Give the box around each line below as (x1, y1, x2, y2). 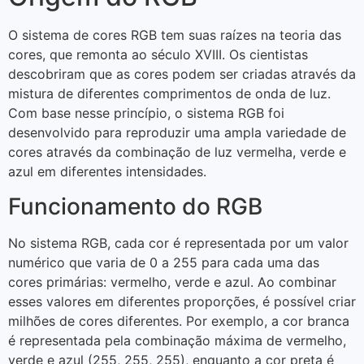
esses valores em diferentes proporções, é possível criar (8, 292, 356, 310)
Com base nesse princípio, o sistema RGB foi (8, 105, 284, 122)
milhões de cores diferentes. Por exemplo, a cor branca (8, 312, 349, 329)
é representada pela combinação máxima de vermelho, (8, 331, 346, 349)
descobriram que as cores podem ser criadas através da (8, 66, 356, 83)
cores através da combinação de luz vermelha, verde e (8, 144, 346, 161)
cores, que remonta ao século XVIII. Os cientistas (8, 46, 308, 63)
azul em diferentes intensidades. (8, 163, 206, 180)
